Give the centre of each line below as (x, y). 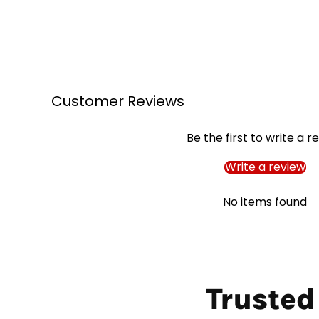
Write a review (265, 167)
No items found (265, 202)
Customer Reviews (118, 101)
